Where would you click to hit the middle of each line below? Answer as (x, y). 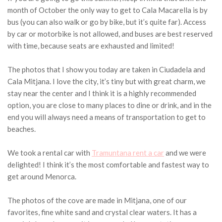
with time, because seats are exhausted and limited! (91, 46)
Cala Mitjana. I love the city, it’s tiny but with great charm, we (107, 82)
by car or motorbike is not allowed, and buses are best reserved (110, 34)
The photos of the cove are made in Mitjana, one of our (97, 200)
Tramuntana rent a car (128, 153)
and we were (185, 153)
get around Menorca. (42, 177)
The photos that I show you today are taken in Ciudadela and (106, 70)
